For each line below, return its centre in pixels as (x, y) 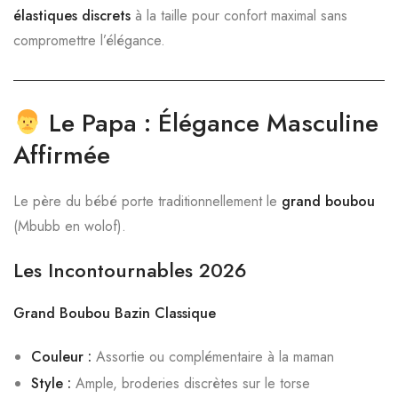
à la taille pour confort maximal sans (239, 16)
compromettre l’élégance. (89, 40)
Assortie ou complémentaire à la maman (213, 357)
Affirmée (62, 155)
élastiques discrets (72, 16)
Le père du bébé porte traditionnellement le (147, 201)
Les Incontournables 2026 (130, 270)
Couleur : (61, 357)
